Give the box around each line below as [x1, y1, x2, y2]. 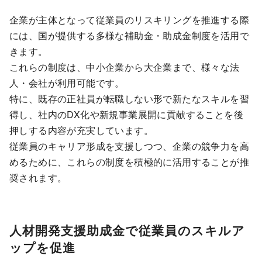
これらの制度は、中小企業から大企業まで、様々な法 [9, 60, 240, 74]
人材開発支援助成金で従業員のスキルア [9, 222, 245, 239]
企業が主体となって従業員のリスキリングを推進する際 [9, 12, 249, 26]
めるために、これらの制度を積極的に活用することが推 [9, 154, 249, 168]
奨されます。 [9, 170, 67, 184]
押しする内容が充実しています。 [9, 123, 153, 137]
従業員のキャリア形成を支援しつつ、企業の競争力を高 [9, 139, 249, 153]
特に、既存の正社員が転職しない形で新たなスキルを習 [9, 91, 249, 105]
